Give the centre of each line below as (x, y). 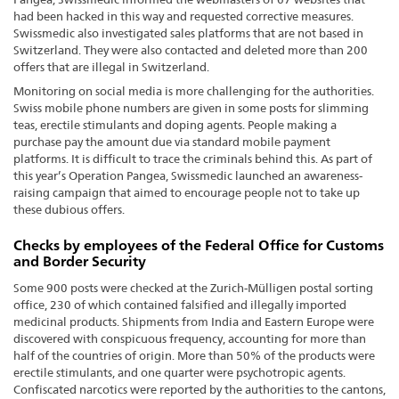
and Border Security (80, 261)
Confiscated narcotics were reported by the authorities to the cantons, (199, 389)
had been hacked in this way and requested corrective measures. (183, 16)
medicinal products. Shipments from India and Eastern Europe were (194, 321)
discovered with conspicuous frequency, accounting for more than (190, 338)
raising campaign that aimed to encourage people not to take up (187, 192)
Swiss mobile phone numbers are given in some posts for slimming (191, 107)
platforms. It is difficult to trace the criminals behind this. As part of (193, 158)
